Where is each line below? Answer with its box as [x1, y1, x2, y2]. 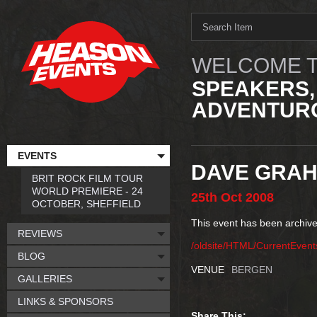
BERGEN [231, 264, 272, 275]
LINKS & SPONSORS [18, 296, 113, 307]
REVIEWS [18, 228, 62, 239]
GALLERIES [18, 273, 72, 284]
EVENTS [18, 150, 57, 161]
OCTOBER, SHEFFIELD [32, 198, 141, 209]
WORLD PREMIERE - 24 [32, 185, 143, 197]
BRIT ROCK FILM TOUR [32, 173, 143, 184]
